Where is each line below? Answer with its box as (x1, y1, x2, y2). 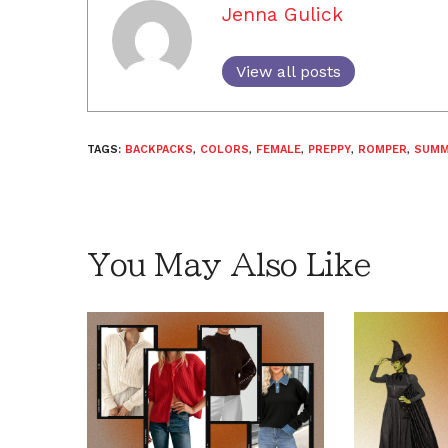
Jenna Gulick (222, 2, 343, 26)
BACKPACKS (125, 142, 193, 156)
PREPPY (308, 142, 351, 156)
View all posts (236, 61, 341, 81)
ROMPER (358, 142, 407, 156)
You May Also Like (87, 249, 371, 280)
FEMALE (256, 142, 301, 156)
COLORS (200, 142, 249, 156)
